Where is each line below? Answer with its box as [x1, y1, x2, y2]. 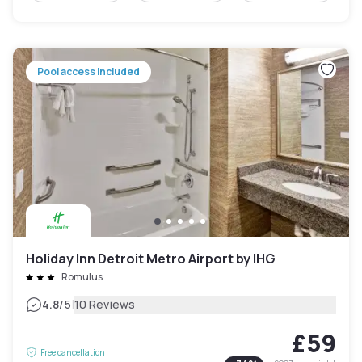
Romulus [61, 269, 103, 284]
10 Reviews [74, 296, 136, 312]
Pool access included [37, 64, 140, 78]
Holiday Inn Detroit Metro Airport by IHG [26, 249, 276, 267]
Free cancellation [40, 346, 105, 358]
